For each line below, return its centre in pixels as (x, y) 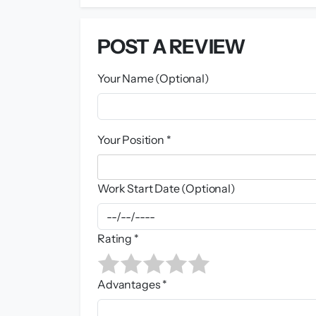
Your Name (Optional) (153, 79)
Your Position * (134, 140)
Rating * (118, 239)
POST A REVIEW (171, 47)
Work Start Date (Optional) (166, 189)
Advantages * (133, 285)
